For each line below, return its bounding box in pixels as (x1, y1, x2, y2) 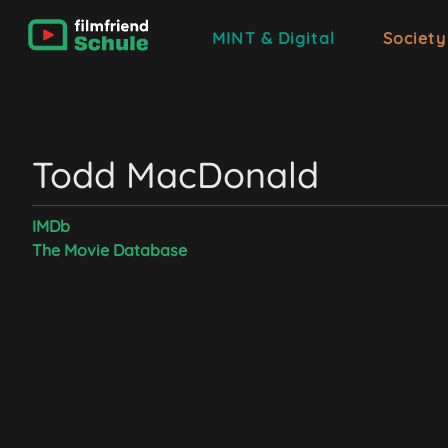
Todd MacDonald (32, 152, 319, 197)
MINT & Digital (212, 28, 335, 48)
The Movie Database (32, 240, 187, 260)
